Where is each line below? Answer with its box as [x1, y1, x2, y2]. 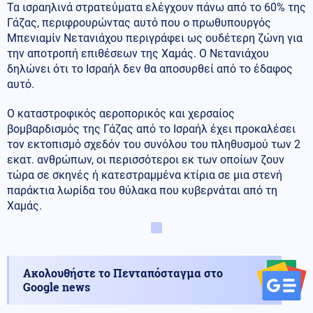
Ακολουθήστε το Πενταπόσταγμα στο [23, 265, 223, 280]
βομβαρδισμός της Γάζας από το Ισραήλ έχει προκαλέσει [7, 122, 296, 136]
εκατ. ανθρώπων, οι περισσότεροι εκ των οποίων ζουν [7, 152, 284, 166]
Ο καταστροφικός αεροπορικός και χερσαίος [7, 106, 235, 120]
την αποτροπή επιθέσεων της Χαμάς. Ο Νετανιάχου [7, 46, 269, 60]
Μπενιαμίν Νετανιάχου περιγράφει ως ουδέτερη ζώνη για [7, 31, 303, 45]
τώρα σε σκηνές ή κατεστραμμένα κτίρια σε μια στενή [7, 168, 282, 182]
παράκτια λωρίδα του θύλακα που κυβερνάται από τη [7, 183, 277, 197]
